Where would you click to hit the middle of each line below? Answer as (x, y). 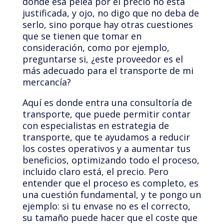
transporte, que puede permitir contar (106, 114)
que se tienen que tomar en (82, 36)
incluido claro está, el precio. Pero (95, 172)
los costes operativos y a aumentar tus (106, 149)
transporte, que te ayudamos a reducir (106, 137)
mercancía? (46, 82)
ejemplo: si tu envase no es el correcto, (106, 206)
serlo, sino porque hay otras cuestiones (107, 25)
